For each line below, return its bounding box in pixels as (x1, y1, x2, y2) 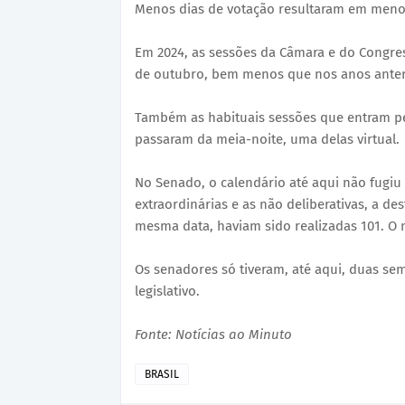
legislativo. (135, 282, 200, 299)
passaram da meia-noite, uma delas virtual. (135, 130, 400, 147)
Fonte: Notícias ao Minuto (135, 325, 292, 343)
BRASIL (145, 367, 179, 381)
